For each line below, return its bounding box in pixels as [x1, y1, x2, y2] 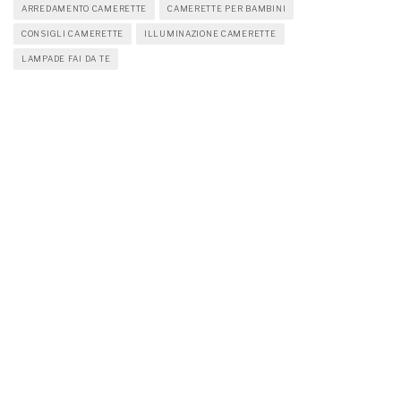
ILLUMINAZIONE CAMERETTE [143, 29, 277, 39]
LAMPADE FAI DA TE [21, 54, 111, 64]
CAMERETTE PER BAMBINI [167, 4, 286, 14]
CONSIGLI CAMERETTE [21, 29, 124, 39]
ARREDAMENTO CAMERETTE [21, 4, 148, 14]
